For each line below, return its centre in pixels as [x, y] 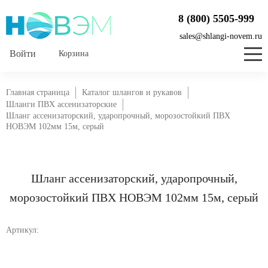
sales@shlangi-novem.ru [221, 36]
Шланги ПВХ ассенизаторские [61, 104]
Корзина [74, 54]
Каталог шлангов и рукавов [132, 92]
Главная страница [38, 92]
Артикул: [22, 230]
